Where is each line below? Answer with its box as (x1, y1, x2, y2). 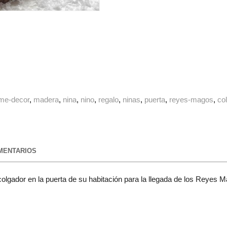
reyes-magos (169, 95, 214, 104)
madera (33, 95, 59, 104)
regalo (98, 95, 119, 104)
